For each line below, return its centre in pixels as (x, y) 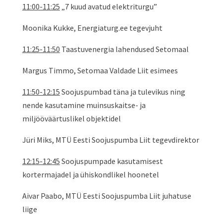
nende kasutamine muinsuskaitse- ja (84, 105)
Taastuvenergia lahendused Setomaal (124, 49)
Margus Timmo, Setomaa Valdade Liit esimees (100, 70)
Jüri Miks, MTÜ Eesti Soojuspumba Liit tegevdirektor (111, 140)
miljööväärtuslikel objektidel (71, 118)
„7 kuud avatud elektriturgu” (108, 6)
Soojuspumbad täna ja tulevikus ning (122, 92)
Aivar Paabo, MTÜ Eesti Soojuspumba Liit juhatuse (107, 196)
